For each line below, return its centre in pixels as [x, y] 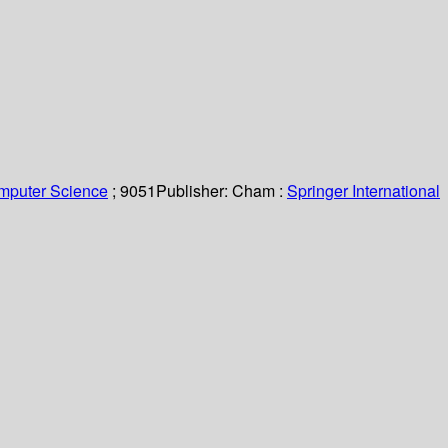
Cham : [257, 191]
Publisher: [194, 191]
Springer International [363, 191]
